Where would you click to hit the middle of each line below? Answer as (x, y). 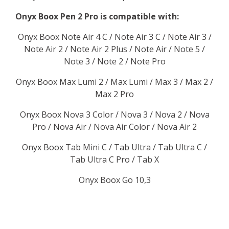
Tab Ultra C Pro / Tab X (114, 159)
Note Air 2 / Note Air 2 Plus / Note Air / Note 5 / (114, 49)
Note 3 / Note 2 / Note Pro (114, 61)
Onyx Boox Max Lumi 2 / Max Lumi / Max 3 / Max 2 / (114, 82)
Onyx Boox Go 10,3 (114, 180)
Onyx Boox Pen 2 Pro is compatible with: (98, 16)
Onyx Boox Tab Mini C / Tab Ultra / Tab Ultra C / (114, 147)
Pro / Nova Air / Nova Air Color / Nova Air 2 (114, 127)
